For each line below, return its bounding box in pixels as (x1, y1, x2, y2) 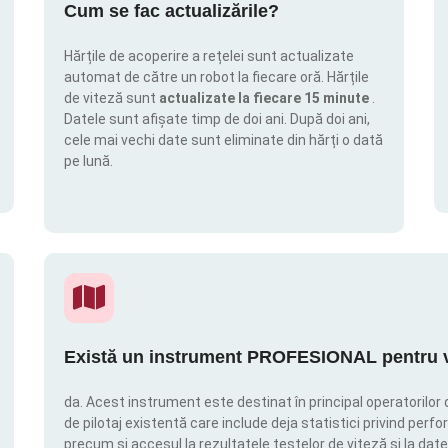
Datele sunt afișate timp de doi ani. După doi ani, (64, 111, 370, 128)
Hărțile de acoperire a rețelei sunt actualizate (64, 48, 354, 65)
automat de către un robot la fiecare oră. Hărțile (64, 69, 369, 86)
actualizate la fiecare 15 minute (159, 90, 372, 107)
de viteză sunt (64, 90, 159, 107)
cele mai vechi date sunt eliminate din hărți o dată (64, 132, 383, 149)
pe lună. (64, 153, 113, 170)
